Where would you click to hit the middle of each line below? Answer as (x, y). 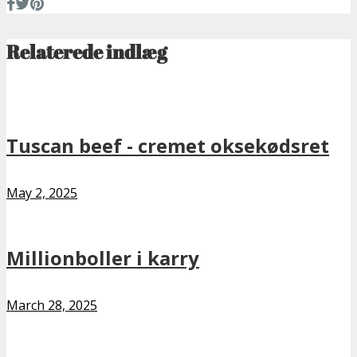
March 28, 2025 (52, 306)
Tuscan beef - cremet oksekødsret (168, 146)
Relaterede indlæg (87, 51)
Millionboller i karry (103, 258)
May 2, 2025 (42, 193)
